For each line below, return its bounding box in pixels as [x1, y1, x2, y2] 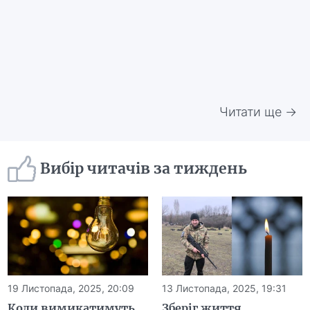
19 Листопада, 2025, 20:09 [8, 282, 135, 294]
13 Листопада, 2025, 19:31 [162, 282, 286, 294]
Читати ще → [219, 104, 297, 119]
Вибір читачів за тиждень [40, 159, 248, 179]
